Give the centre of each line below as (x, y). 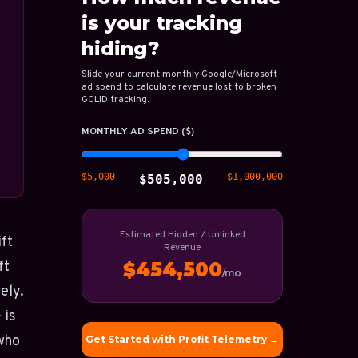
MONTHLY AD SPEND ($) (138, 132)
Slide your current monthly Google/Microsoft (179, 74)
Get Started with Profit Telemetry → (182, 339)
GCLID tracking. (115, 100)
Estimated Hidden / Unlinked (182, 235)
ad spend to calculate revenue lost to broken (179, 87)
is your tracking (162, 23)
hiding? (121, 48)
